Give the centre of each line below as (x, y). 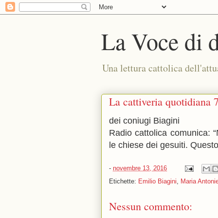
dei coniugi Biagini (144, 121)
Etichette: (124, 181)
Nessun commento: (151, 206)
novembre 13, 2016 (140, 168)
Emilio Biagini (157, 181)
